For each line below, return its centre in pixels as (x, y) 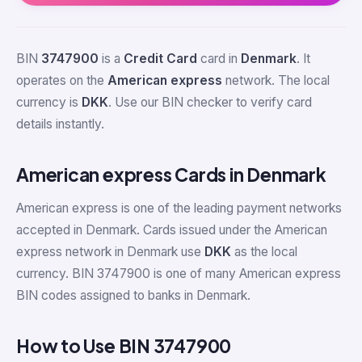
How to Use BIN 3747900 (124, 345)
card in (219, 59)
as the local (264, 251)
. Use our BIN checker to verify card (210, 103)
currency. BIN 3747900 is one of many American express (179, 273)
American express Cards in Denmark (171, 175)
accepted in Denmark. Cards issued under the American (172, 229)
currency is (49, 103)
